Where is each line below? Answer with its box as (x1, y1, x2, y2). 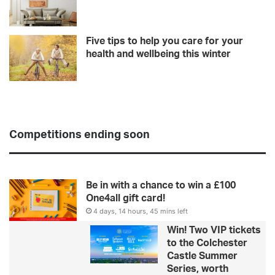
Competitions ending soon (9, 130, 150, 141)
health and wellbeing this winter (86, 49, 231, 60)
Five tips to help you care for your (86, 36, 243, 47)
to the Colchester (167, 238, 247, 249)
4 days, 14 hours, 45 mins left (93, 207, 188, 216)
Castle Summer (167, 251, 238, 261)
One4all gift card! (86, 193, 165, 204)
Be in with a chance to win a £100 (86, 180, 236, 191)
